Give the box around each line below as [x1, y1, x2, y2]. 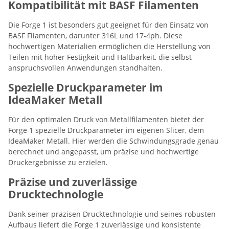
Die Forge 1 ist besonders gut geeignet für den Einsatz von [8, 19, 209, 30]
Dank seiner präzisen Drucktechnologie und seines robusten [8, 209, 216, 219]
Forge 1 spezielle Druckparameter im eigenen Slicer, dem [8, 125, 204, 135]
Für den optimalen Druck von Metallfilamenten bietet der [8, 114, 204, 124]
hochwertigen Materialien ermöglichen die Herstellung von [8, 41, 211, 51]
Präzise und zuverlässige [8, 174, 137, 189]
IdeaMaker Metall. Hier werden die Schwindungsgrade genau [8, 135, 219, 146]
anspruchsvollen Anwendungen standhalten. [8, 62, 163, 73]
